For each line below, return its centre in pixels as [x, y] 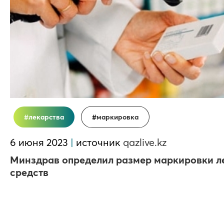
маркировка [117, 117]
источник [98, 142]
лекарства [46, 117]
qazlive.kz [145, 142]
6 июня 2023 [40, 142]
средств [29, 172]
